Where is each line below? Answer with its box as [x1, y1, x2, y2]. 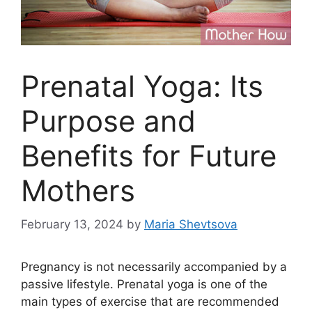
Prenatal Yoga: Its [21, 68, 263, 104]
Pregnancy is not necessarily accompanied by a [21, 260, 287, 274]
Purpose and [21, 102, 196, 139]
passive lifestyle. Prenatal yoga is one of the [21, 277, 267, 292]
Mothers [21, 172, 135, 208]
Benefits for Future [21, 137, 276, 173]
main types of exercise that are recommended [21, 295, 279, 309]
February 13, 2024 [21, 217, 123, 232]
